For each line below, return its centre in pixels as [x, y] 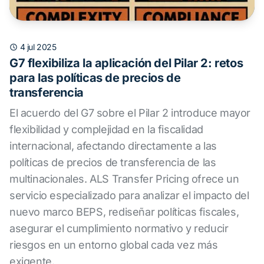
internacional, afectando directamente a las [113, 146]
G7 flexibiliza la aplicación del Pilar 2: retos [126, 63]
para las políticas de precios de [95, 78]
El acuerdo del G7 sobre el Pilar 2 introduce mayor [130, 113]
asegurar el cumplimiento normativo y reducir [119, 228]
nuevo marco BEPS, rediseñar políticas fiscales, [124, 212]
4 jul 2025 [38, 47]
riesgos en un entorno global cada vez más [114, 245]
